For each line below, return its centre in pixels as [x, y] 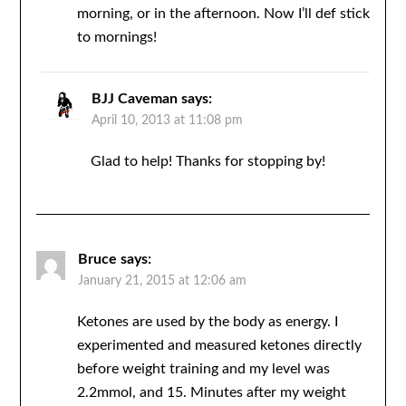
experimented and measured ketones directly [219, 346]
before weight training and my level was [203, 369]
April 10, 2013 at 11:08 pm [167, 121]
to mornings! [116, 38]
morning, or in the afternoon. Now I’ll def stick [223, 14]
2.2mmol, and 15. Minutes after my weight [211, 393]
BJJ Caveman [134, 99]
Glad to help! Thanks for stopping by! [208, 162]
